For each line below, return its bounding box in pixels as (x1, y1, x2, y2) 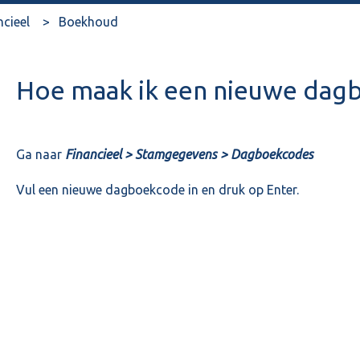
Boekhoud (58, 14, 118, 29)
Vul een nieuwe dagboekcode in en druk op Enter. (15, 182, 299, 198)
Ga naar (15, 146, 65, 162)
